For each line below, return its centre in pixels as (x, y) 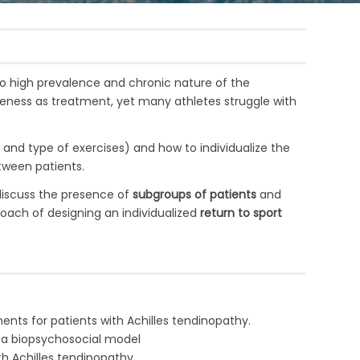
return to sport (239, 213)
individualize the (245, 147)
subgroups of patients (194, 194)
